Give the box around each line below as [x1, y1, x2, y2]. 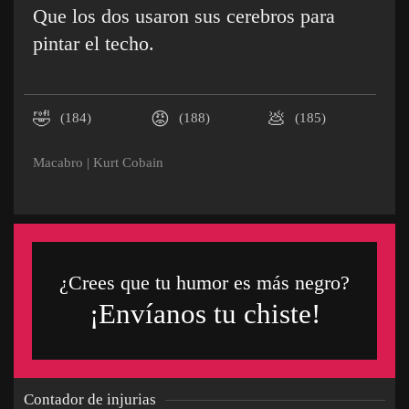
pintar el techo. [33, 32, 154, 55]
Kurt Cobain [93, 155, 163, 170]
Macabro [33, 155, 83, 170]
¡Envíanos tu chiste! [89, 299, 320, 330]
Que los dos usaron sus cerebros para [33, 5, 335, 27]
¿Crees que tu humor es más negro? [59, 271, 350, 294]
